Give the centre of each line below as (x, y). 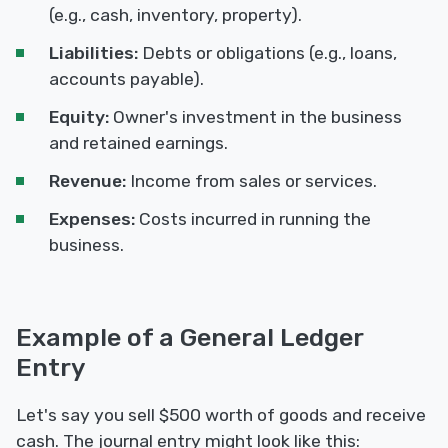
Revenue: (87, 181)
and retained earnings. (138, 143)
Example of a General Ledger (189, 337)
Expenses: (92, 219)
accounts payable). (126, 79)
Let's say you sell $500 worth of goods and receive (221, 415)
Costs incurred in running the (253, 219)
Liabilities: (93, 53)
